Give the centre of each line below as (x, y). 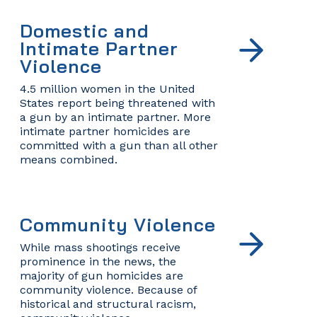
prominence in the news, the (98, 261)
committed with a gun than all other (119, 145)
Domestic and (84, 30)
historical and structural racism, (108, 304)
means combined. (68, 159)
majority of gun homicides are (101, 275)
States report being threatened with (117, 103)
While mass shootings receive (100, 247)
